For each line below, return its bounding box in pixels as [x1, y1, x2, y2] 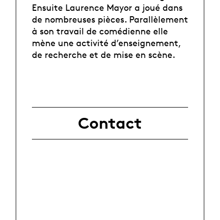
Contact [78, 113, 142, 133]
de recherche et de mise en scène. [32, 49, 175, 60]
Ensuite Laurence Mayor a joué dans [32, 2, 183, 13]
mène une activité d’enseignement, [32, 37, 181, 49]
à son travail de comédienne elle [32, 26, 168, 37]
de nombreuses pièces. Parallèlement [32, 14, 188, 25]
